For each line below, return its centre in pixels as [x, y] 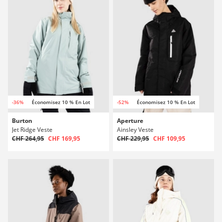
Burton [22, 121]
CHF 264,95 [28, 139]
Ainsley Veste [135, 130]
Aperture [130, 121]
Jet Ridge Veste [32, 130]
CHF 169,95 [64, 139]
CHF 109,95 [169, 139]
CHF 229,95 [133, 139]
